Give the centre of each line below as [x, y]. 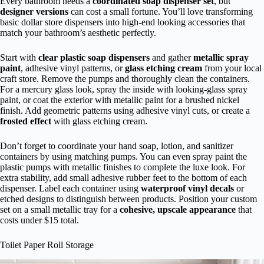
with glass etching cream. [99, 121]
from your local [232, 68]
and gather [171, 58]
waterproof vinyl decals [187, 189]
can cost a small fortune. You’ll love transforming [161, 12]
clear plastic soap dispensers [94, 58]
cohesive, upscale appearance [178, 210]
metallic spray [221, 58]
